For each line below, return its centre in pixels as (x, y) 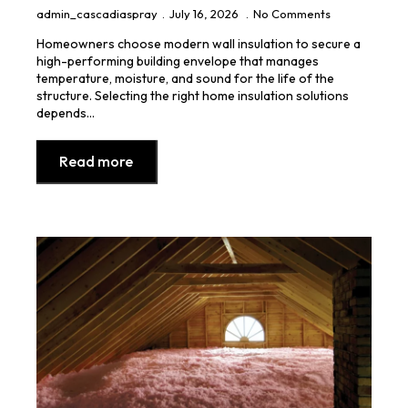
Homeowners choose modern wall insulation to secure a (199, 43)
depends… (66, 112)
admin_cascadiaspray (97, 13)
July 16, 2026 (205, 13)
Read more (96, 161)
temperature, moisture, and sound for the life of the (185, 78)
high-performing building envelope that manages (178, 61)
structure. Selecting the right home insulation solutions (193, 95)
